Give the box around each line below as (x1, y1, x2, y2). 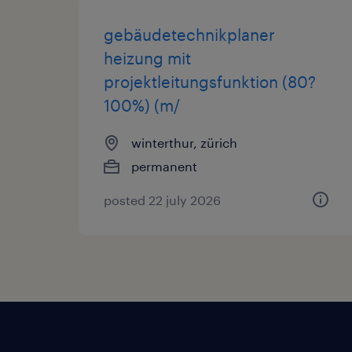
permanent (131, 159, 197, 174)
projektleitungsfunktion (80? (104, 72, 316, 91)
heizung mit (104, 49, 191, 68)
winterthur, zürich (131, 135, 237, 150)
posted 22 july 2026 (104, 192, 221, 207)
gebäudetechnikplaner (104, 25, 275, 44)
